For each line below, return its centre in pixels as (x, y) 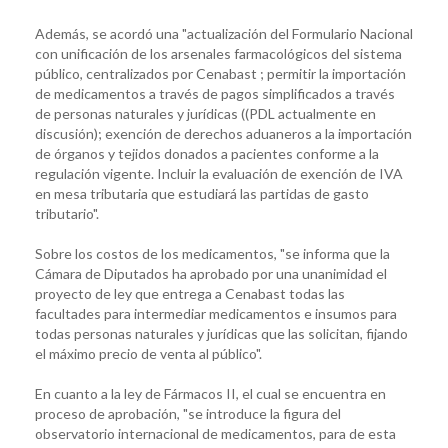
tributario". (67, 213)
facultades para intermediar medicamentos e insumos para (216, 313)
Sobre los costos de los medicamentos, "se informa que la (212, 253)
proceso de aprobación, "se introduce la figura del (188, 413)
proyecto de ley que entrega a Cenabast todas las (190, 293)
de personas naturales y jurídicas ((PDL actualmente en (205, 113)
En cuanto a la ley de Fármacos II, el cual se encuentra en (210, 393)
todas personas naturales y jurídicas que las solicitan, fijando (221, 333)
